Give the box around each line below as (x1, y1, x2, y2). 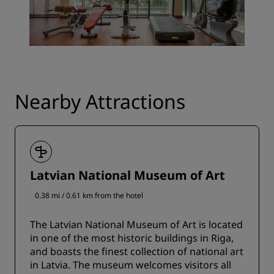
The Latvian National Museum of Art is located (30, 218, 243, 231)
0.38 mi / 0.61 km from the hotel (35, 190, 143, 201)
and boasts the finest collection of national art (30, 245, 243, 258)
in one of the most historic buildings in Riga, (30, 231, 234, 245)
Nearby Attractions (15, 88, 185, 114)
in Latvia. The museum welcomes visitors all (30, 258, 231, 272)
